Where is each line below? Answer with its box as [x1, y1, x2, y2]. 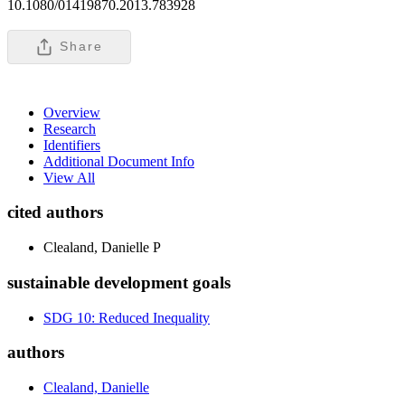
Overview [43, 104, 100, 120]
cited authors [7, 202, 103, 222]
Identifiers [43, 137, 100, 153]
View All [43, 169, 95, 185]
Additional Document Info [43, 153, 194, 169]
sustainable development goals [7, 272, 231, 292]
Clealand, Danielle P [43, 240, 161, 256]
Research [43, 120, 96, 137]
